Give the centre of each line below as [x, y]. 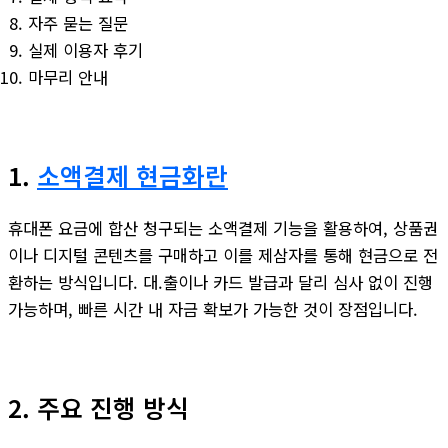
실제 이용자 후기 [85, 50]
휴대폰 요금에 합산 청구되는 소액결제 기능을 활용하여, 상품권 [223, 228]
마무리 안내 [68, 77]
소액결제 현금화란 [132, 175]
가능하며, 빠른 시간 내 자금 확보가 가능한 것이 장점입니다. [213, 309]
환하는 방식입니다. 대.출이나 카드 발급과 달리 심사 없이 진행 [220, 282]
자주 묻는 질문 [78, 23]
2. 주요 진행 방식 [98, 407]
